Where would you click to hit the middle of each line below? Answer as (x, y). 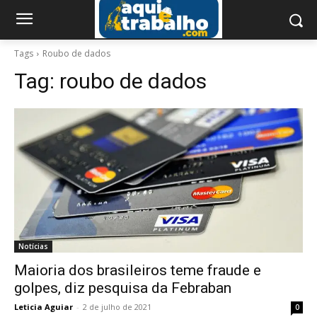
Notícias (33, 246)
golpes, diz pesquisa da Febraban (123, 288)
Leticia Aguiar (44, 307)
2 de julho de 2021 (117, 307)
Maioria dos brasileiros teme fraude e (138, 270)
